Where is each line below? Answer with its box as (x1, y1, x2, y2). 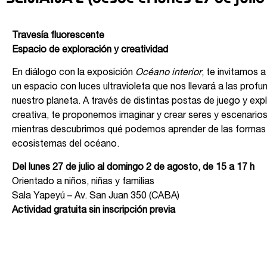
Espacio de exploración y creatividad (12, 45, 168, 55)
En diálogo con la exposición (12, 69, 135, 79)
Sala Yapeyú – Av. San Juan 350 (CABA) (12, 191, 179, 201)
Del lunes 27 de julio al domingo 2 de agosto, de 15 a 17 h (12, 163, 254, 173)
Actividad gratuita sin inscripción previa (12, 206, 175, 216)
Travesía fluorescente (12, 31, 104, 41)
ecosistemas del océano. (12, 140, 119, 150)
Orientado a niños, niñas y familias (12, 177, 154, 187)
